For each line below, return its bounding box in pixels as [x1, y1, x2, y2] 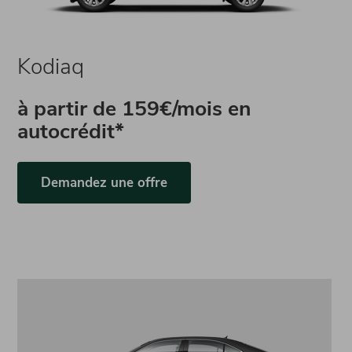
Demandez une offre [41, 174, 168, 192]
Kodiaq [17, 52, 85, 82]
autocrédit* [17, 117, 125, 145]
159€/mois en [122, 94, 252, 123]
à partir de [17, 94, 123, 123]
